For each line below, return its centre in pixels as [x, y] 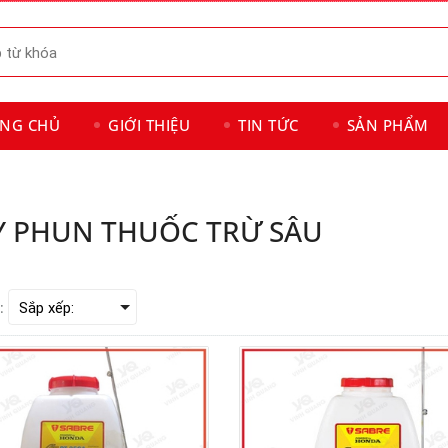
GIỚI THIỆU [149, 125]
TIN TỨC [268, 125]
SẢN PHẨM [387, 125]
